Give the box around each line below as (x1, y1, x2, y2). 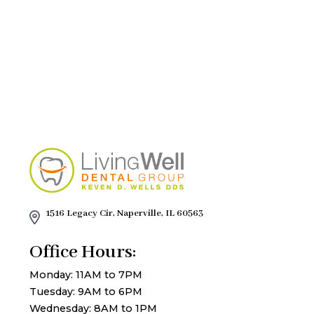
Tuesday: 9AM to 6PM (29, 285, 143, 299)
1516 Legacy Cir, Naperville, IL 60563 (46, 207, 204, 220)
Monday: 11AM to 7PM (29, 268, 143, 282)
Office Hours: (29, 240, 137, 265)
